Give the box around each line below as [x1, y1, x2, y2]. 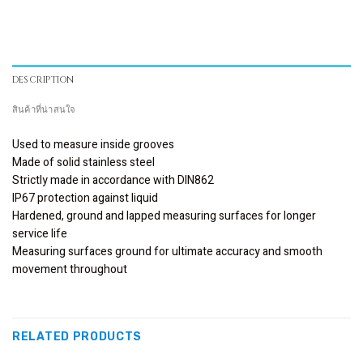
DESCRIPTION [12, 73, 75, 86]
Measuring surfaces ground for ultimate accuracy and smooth [12, 242, 322, 260]
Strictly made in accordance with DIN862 [12, 171, 214, 189]
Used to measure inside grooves [12, 135, 174, 153]
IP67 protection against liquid [12, 189, 158, 207]
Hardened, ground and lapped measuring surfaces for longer [12, 207, 316, 224]
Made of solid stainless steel [12, 153, 155, 171]
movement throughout [12, 260, 127, 278]
